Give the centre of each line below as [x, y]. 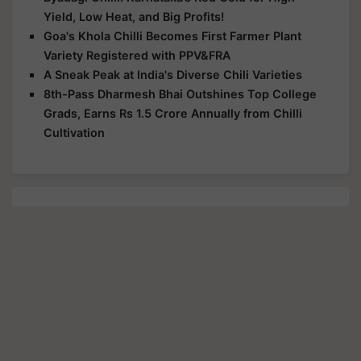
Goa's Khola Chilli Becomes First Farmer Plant [172, 36]
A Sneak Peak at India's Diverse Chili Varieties [173, 75]
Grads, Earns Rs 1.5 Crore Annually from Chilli [173, 113]
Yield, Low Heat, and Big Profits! [134, 17]
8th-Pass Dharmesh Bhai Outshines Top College [180, 94]
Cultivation [74, 133]
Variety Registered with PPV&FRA [137, 55]
